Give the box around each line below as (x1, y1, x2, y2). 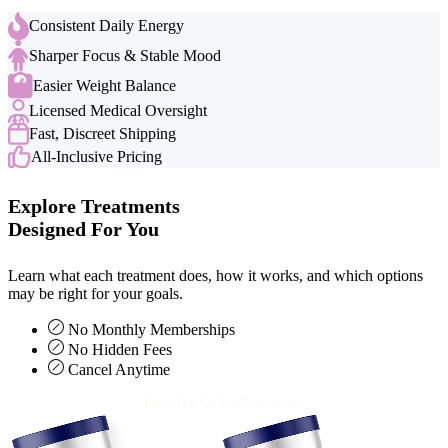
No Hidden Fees (68, 341, 172, 359)
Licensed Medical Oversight (29, 102, 207, 120)
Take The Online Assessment (143, 395, 305, 411)
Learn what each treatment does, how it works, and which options (8, 267, 423, 285)
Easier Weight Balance (33, 76, 176, 94)
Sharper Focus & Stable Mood (29, 47, 221, 65)
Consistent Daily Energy (29, 17, 184, 35)
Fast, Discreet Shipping (29, 125, 176, 143)
